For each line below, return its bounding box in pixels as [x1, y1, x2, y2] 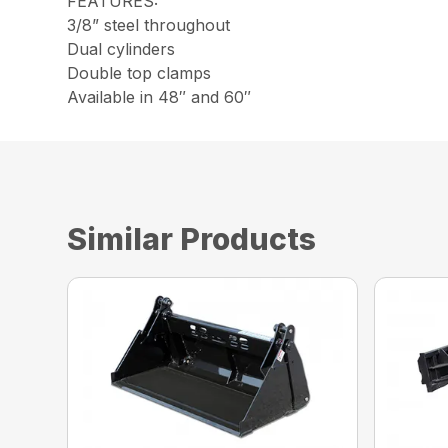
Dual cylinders [67, 39, 176, 60]
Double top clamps [67, 63, 212, 84]
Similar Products [67, 221, 317, 258]
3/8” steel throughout [67, 15, 231, 36]
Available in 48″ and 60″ [67, 87, 252, 108]
